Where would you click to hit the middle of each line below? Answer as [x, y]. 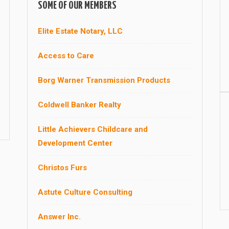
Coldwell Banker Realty [79, 105]
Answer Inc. [59, 216]
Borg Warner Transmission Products [104, 80]
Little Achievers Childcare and [93, 129]
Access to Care [66, 55]
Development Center [75, 143]
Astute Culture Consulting [85, 192]
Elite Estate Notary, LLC [80, 31]
